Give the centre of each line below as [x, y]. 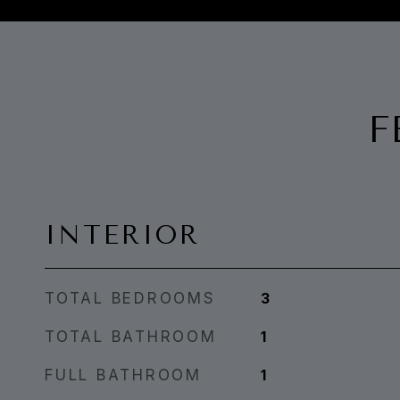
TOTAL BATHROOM [131, 337]
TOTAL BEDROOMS [130, 298]
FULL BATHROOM [123, 375]
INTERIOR [122, 235]
